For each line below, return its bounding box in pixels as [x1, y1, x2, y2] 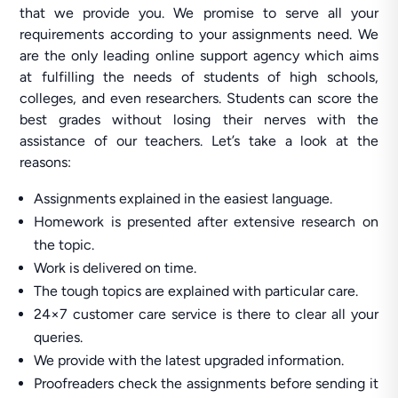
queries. [34, 329, 84, 346]
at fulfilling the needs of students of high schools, [20, 68, 378, 85]
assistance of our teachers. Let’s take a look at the [20, 132, 378, 149]
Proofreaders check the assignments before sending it [34, 375, 378, 392]
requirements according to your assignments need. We [20, 26, 378, 43]
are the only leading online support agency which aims [20, 47, 378, 64]
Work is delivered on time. [34, 259, 197, 276]
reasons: [20, 154, 72, 171]
